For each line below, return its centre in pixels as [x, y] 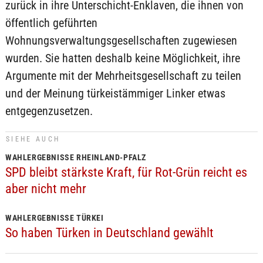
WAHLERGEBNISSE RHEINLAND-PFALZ [75, 157]
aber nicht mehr [45, 189]
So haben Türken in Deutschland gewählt [109, 233]
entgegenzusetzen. [49, 111]
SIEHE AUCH [33, 139]
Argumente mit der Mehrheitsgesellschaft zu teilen [123, 76]
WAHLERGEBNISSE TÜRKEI [54, 218]
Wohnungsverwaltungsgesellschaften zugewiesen [121, 41]
